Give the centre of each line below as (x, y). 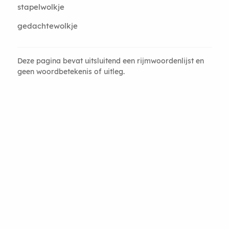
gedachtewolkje (47, 26)
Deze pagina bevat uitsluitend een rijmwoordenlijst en (110, 60)
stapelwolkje (41, 7)
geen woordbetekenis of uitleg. (71, 71)
